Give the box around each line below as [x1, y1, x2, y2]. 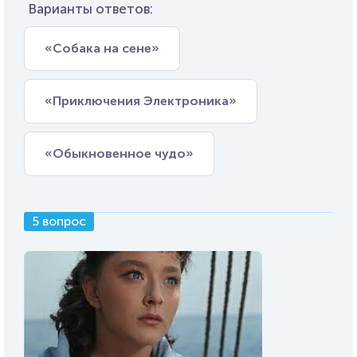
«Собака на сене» [45, 41, 159, 56]
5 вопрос [32, 214, 86, 229]
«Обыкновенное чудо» [45, 146, 194, 161]
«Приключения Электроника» [45, 93, 237, 108]
